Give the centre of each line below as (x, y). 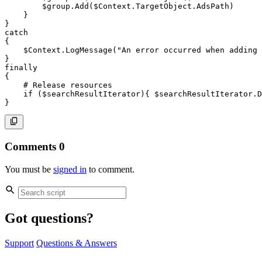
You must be (29, 169)
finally (21, 68)
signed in (70, 169)
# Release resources (68, 85)
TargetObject (164, 6)
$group (56, 6)
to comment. (111, 169)
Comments (32, 146)
